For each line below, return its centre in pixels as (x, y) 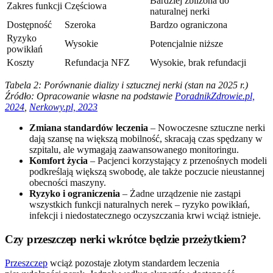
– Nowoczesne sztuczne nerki (207, 128)
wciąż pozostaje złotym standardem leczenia (133, 263)
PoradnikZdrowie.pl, (215, 96)
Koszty (20, 63)
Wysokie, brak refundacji (198, 63)
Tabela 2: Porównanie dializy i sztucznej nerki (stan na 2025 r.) (126, 85)
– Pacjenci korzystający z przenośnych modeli (177, 161)
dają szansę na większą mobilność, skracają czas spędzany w (146, 139)
